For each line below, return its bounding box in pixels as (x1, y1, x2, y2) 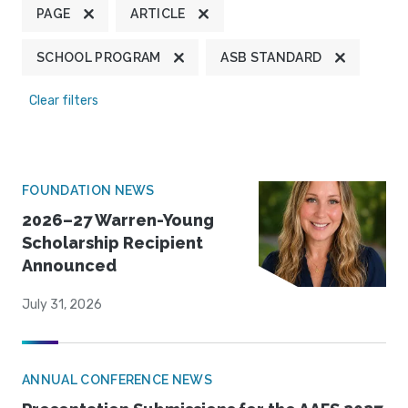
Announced (22, 256, 117, 276)
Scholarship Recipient (22, 233, 203, 253)
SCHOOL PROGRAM (36, 50, 161, 66)
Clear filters (29, 93, 98, 109)
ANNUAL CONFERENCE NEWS (22, 372, 213, 388)
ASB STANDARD (220, 50, 322, 66)
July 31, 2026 (22, 297, 102, 313)
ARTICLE (130, 6, 186, 22)
